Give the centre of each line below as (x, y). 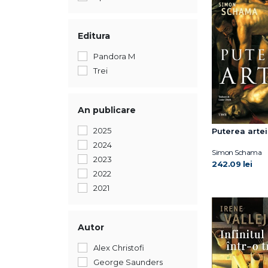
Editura (94, 36)
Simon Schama (237, 153)
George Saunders (128, 262)
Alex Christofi (119, 248)
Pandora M (114, 56)
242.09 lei (232, 164)
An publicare (107, 110)
